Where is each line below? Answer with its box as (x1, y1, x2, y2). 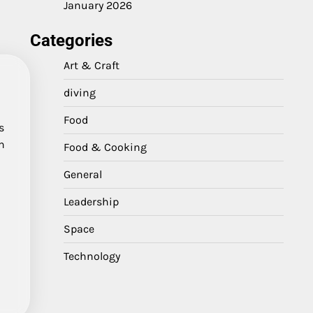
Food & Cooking (64, 140, 147, 154)
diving (64, 86, 96, 99)
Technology (64, 249, 120, 263)
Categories (30, 31, 112, 50)
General (64, 168, 102, 181)
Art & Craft (64, 59, 119, 72)
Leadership (64, 195, 119, 208)
